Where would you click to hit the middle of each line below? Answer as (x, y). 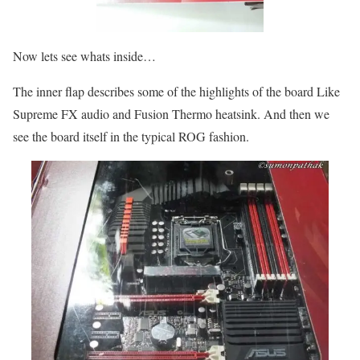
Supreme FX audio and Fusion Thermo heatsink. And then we (171, 113)
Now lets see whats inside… (84, 55)
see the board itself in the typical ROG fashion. (131, 136)
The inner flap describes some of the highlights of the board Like (176, 91)
